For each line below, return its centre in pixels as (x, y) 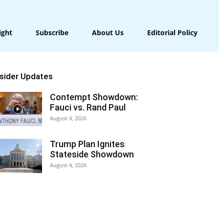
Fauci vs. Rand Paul (88, 107)
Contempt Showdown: (94, 97)
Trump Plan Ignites (87, 144)
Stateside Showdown (92, 154)
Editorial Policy (172, 33)
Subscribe (52, 33)
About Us (108, 33)
